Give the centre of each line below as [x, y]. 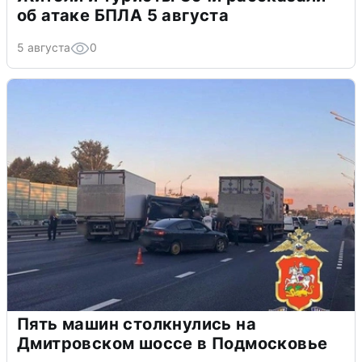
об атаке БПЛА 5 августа [123, 16]
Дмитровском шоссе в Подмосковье [173, 344]
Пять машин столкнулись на [137, 324]
